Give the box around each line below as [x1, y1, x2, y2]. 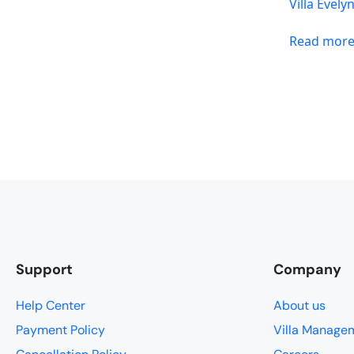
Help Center [16, 297, 85, 314]
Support [16, 260, 73, 280]
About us [273, 297, 326, 314]
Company [273, 260, 341, 280]
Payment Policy [16, 322, 105, 339]
